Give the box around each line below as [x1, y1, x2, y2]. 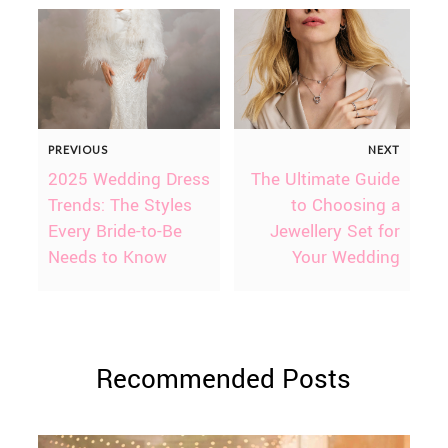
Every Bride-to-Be [47, 219, 182, 245]
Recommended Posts [96, 361, 352, 399]
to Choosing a [291, 193, 401, 219]
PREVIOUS [47, 143, 108, 157]
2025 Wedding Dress [47, 167, 210, 193]
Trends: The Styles [47, 193, 192, 219]
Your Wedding [292, 245, 401, 271]
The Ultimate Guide [251, 167, 401, 193]
